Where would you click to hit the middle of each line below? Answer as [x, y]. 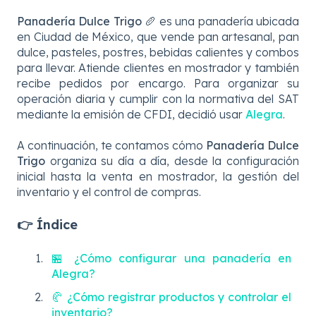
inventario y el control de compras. [109, 192]
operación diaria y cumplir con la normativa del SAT [158, 98]
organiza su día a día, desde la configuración [172, 160]
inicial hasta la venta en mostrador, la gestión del [158, 176]
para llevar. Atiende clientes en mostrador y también [158, 67]
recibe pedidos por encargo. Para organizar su [158, 83]
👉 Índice [47, 225]
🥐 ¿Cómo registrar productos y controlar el [171, 297]
